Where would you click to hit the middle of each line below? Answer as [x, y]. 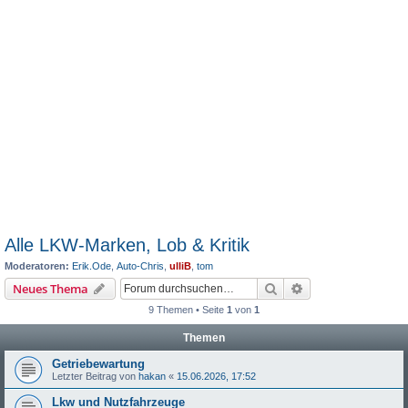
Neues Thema [51, 288]
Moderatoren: [37, 266]
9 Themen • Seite [188, 309]
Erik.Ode [92, 266]
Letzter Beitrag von [95, 376]
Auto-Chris [140, 266]
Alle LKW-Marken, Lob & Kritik [127, 245]
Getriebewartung [98, 363]
